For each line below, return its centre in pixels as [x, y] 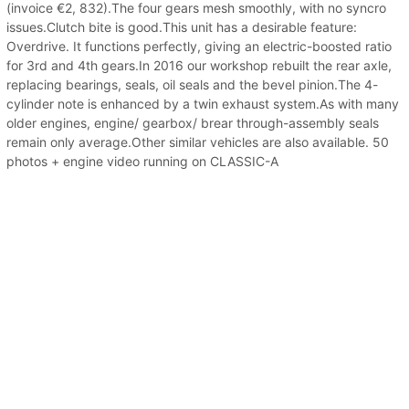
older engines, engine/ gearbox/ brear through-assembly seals [193, 122]
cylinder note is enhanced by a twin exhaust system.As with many [203, 103]
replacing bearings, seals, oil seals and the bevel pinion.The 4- [192, 84]
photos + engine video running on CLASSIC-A [142, 161]
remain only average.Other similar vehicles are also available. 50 [198, 142]
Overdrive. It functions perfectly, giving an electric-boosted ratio [199, 46]
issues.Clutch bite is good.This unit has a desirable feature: [182, 26]
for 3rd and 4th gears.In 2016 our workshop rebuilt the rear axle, [199, 65]
